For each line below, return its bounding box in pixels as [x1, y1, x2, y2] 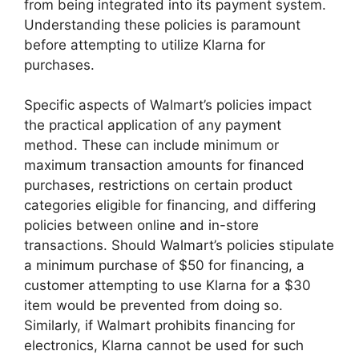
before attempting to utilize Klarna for [24, 36, 265, 53]
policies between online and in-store [24, 217, 259, 234]
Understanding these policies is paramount [24, 16, 301, 33]
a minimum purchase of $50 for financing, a [24, 257, 305, 274]
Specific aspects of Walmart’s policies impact [24, 97, 312, 114]
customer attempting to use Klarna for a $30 [24, 277, 311, 294]
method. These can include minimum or [24, 137, 279, 154]
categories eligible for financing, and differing [24, 197, 316, 214]
